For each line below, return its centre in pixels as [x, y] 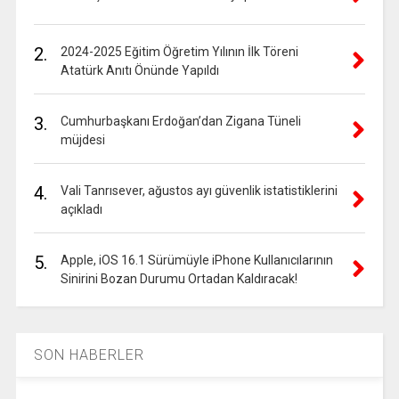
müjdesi [82, 140]
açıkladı [81, 210]
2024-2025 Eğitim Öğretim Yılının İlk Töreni [179, 52]
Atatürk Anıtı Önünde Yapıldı [139, 71]
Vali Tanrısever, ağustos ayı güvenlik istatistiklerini [199, 191]
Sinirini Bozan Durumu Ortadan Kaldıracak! [179, 279]
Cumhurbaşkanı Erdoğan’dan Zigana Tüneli [180, 122]
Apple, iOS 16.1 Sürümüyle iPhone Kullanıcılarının [196, 261]
